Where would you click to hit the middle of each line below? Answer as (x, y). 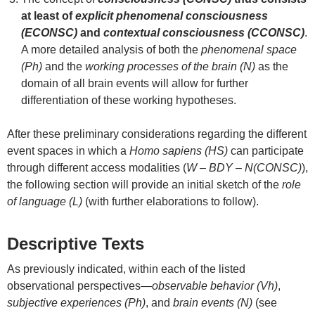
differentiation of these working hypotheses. (129, 100)
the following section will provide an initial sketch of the (144, 184)
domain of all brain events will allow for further (135, 83)
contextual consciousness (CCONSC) (204, 32)
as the (272, 66)
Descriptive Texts (76, 243)
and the (64, 66)
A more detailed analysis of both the (111, 49)
